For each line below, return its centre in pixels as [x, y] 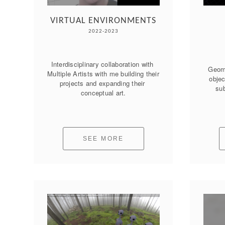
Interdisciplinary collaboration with [102, 64]
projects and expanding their [102, 83]
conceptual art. [103, 92]
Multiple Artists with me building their [103, 73]
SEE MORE [103, 138]
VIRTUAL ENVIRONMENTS [103, 21]
